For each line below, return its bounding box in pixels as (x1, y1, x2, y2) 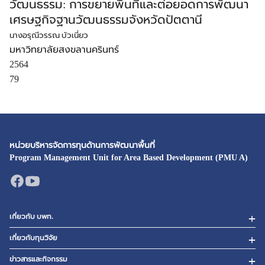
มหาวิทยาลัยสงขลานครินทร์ (9, 44, 119, 54)
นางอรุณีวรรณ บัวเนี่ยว (9, 31, 88, 40)
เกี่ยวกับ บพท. (9, 212, 53, 221)
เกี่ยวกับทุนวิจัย (9, 234, 57, 242)
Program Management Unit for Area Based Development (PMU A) (9, 153, 248, 162)
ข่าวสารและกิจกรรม (9, 255, 67, 263)
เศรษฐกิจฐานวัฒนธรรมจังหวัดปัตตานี (9, 13, 202, 26)
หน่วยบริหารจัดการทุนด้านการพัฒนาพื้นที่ (9, 141, 155, 150)
